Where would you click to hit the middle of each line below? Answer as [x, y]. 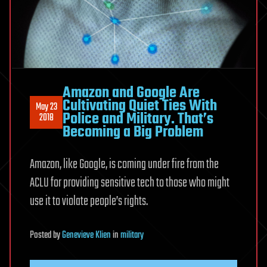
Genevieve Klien [86, 235]
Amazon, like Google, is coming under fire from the [124, 164]
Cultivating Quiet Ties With [140, 106]
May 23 [46, 107]
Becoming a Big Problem [133, 132]
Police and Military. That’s [138, 119]
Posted [41, 235]
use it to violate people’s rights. [89, 201]
